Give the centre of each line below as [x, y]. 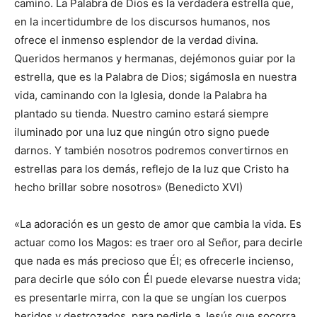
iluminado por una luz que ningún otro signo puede [142, 132]
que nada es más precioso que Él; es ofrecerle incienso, [154, 261]
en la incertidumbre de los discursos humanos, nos [142, 22]
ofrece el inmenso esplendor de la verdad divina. [136, 40]
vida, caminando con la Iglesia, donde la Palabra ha [140, 95]
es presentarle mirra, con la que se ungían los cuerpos [150, 298]
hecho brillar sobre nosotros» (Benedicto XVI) [128, 187]
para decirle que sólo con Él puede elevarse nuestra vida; [157, 279]
